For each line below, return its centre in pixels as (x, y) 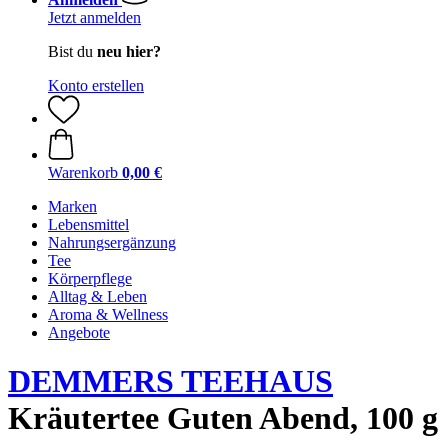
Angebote (79, 332)
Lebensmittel (88, 224)
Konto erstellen (96, 85)
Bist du (72, 51)
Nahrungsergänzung (112, 242)
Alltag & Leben (97, 296)
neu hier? (129, 51)
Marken (72, 206)
